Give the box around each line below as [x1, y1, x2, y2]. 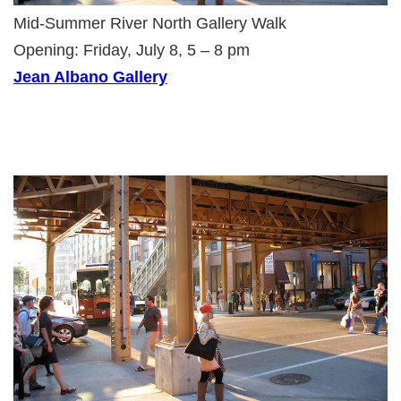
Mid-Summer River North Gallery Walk [13, 13, 286, 32]
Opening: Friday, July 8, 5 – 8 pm [13, 40, 250, 59]
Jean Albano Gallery [13, 67, 167, 86]
